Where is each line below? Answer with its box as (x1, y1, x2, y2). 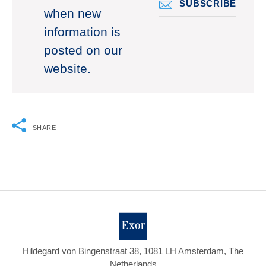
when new (44, 7, 101, 21)
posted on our (44, 43, 122, 58)
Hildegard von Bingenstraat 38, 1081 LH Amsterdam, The (23, 246, 243, 256)
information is (44, 25, 121, 40)
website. (44, 62, 91, 77)
